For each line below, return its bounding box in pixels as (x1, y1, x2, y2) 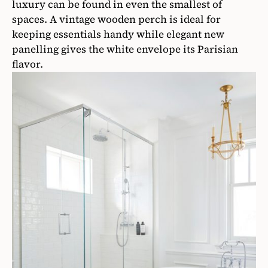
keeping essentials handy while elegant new (12, 27, 224, 41)
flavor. (12, 57, 43, 71)
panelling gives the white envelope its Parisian (12, 42, 238, 56)
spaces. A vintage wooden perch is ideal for (12, 12, 221, 26)
